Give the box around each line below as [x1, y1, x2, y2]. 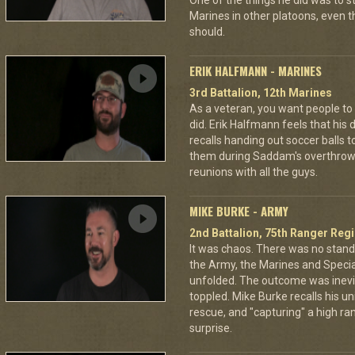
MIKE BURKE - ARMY [189, 202, 288, 219]
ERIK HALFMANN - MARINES [189, 62, 322, 79]
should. [189, 25, 225, 38]
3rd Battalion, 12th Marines [189, 86, 332, 99]
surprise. [189, 322, 232, 334]
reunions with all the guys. [189, 166, 318, 178]
